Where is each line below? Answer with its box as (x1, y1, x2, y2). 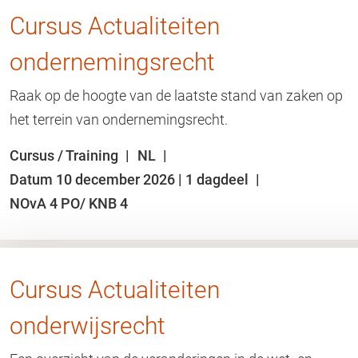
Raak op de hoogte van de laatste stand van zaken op (10, 87, 343, 104)
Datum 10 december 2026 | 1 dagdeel (10, 171, 252, 188)
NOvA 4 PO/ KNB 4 (10, 195, 128, 212)
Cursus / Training (10, 147, 121, 164)
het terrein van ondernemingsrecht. (10, 111, 228, 128)
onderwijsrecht (10, 312, 165, 340)
